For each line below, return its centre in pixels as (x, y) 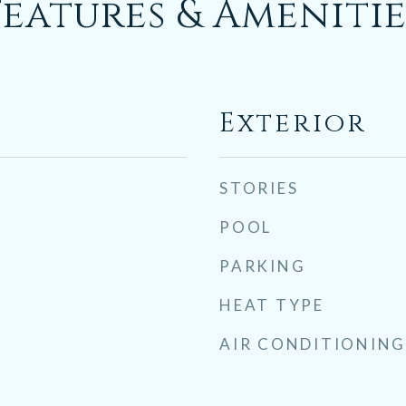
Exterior (293, 124)
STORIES (259, 188)
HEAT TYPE (272, 305)
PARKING (263, 266)
